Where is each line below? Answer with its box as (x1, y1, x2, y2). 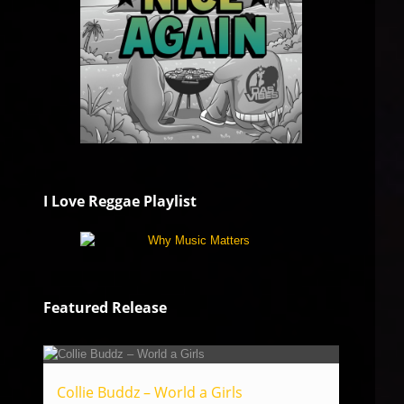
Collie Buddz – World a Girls (57, 382, 243, 402)
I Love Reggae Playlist (43, 191, 197, 211)
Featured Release (43, 298, 167, 317)
